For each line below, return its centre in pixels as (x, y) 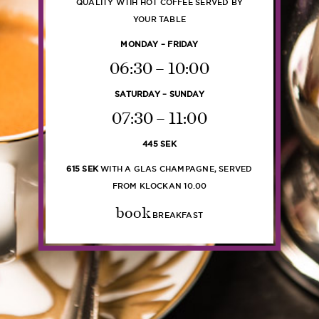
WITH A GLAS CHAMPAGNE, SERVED (175, 169)
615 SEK (82, 169)
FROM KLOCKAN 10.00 (159, 186)
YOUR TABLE (159, 19)
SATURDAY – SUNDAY (159, 94)
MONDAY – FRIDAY (159, 44)
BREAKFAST (178, 215)
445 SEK (159, 144)
